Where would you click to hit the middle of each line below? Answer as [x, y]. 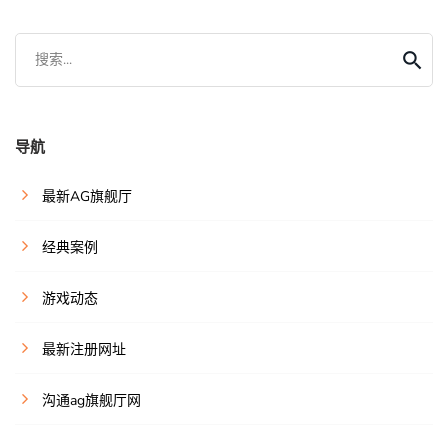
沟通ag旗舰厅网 [91, 401]
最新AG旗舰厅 [87, 197]
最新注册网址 [84, 350]
